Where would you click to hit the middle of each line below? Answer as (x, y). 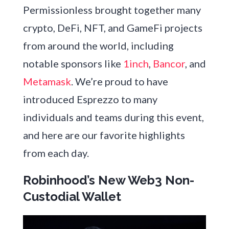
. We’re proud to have (119, 82)
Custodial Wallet (72, 197)
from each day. (56, 153)
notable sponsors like (73, 64)
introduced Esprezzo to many (90, 99)
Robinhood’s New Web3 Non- (108, 180)
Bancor (169, 64)
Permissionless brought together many (112, 10)
